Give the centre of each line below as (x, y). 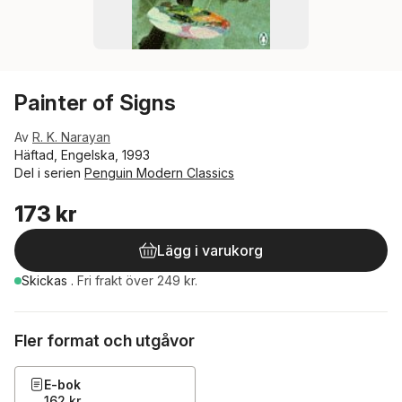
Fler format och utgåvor (105, 341)
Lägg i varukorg (210, 250)
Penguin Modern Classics (159, 173)
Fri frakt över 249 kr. (137, 280)
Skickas (46, 280)
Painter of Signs (95, 103)
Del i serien (49, 173)
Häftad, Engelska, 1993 (82, 155)
